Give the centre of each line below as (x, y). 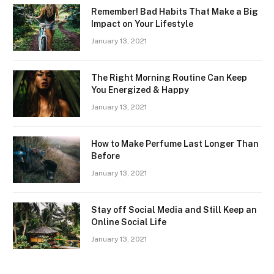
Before (106, 156)
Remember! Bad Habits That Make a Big (175, 11)
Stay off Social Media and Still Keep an (174, 209)
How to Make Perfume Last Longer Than (175, 143)
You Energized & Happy (140, 90)
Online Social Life (129, 222)
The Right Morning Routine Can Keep (169, 77)
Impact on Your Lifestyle (142, 24)
